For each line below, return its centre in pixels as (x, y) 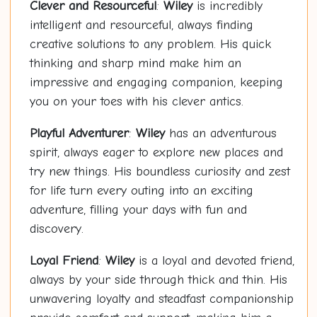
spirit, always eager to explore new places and (156, 153)
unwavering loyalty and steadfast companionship (161, 299)
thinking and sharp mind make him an (135, 64)
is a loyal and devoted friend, (214, 261)
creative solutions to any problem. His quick (150, 45)
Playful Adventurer (79, 134)
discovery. (56, 229)
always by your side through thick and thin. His (158, 280)
